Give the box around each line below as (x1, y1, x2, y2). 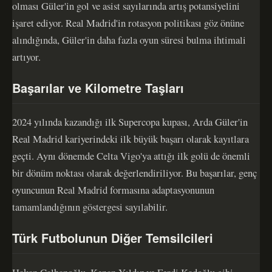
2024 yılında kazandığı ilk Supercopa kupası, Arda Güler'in (12, 115, 248, 129)
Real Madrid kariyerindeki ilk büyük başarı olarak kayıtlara (12, 132, 249, 146)
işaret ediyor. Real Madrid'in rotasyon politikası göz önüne (12, 15, 244, 30)
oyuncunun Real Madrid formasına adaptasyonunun (12, 183, 214, 197)
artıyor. (12, 49, 41, 64)
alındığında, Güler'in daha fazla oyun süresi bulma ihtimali (12, 32, 246, 47)
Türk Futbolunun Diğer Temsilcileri (12, 229, 213, 247)
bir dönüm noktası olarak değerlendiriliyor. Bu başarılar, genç (12, 166, 257, 180)
